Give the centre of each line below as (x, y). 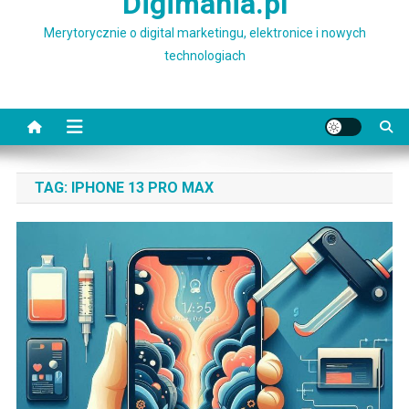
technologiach (204, 56)
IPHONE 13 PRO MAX (142, 188)
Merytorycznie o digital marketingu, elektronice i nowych (204, 33)
